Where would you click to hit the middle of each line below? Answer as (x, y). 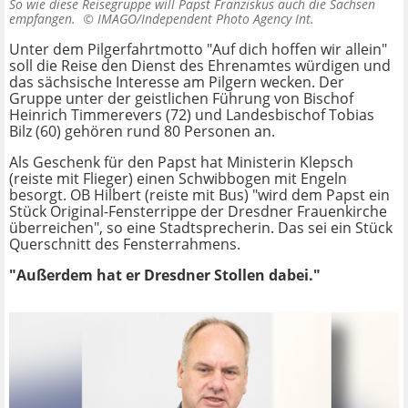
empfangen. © (53, 19)
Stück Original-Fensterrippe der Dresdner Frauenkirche (198, 212)
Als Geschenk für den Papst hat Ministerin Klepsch (181, 163)
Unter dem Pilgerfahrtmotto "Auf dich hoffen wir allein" (198, 50)
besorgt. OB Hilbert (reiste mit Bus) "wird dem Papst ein (199, 195)
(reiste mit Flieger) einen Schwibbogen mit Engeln (178, 179)
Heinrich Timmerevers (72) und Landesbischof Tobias (192, 115)
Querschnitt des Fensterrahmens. (125, 245)
